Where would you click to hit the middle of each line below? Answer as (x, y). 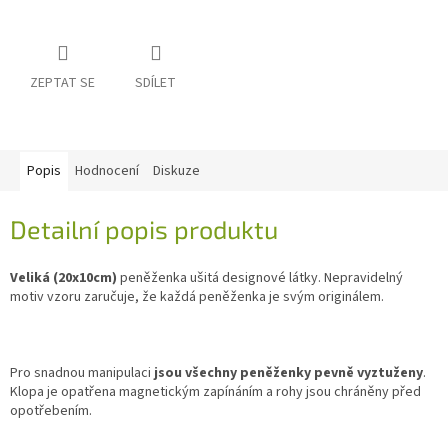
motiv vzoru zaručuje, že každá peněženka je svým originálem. (197, 296)
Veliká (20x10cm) (63, 277)
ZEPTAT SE (62, 83)
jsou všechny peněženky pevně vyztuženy (288, 372)
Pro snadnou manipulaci (82, 372)
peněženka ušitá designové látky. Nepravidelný (260, 277)
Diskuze (176, 171)
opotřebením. (52, 410)
